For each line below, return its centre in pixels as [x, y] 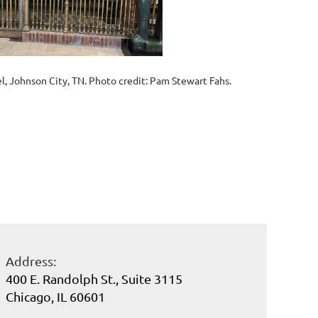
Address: [31, 261]
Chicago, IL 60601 [55, 296]
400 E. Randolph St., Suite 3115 [94, 279]
